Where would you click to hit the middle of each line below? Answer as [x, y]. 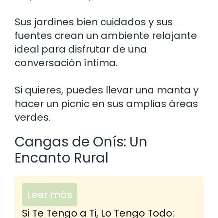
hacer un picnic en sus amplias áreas [106, 103]
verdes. [33, 117]
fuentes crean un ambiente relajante [106, 35]
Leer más [50, 194]
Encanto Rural [62, 158]
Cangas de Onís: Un [81, 142]
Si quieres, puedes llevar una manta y [107, 90]
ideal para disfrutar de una [81, 49]
